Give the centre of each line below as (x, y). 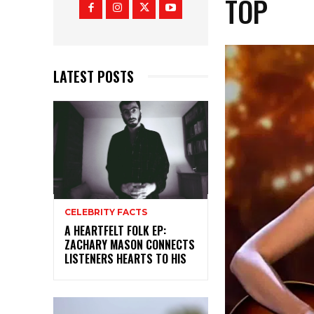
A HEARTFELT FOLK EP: (115, 230)
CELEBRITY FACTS (106, 212)
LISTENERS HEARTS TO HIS (125, 258)
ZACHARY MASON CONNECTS (130, 244)
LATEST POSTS (94, 76)
